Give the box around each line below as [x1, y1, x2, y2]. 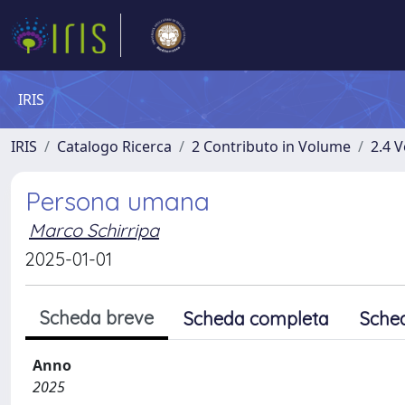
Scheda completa [184, 307, 329, 330]
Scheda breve [40, 306, 154, 329]
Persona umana [25, 185, 210, 217]
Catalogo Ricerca [57, 137, 172, 156]
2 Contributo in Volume [192, 137, 351, 156]
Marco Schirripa [29, 219, 159, 241]
